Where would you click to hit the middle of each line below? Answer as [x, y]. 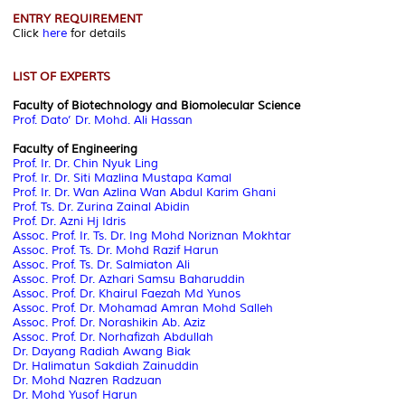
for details [96, 33]
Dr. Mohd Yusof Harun [75, 395]
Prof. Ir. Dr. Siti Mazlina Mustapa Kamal [122, 178]
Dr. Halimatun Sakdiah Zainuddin [106, 366]
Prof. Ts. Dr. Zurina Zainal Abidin [101, 207]
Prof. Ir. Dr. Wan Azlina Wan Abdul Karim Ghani [144, 192]
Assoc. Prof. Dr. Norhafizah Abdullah [113, 337]
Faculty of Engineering [75, 149]
